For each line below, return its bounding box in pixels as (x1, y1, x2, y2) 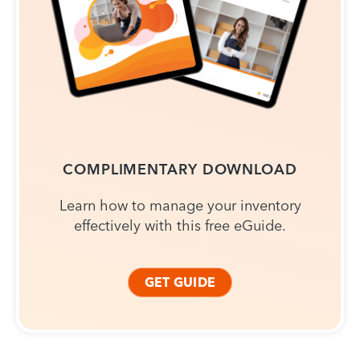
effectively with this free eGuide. (74, 216, 286, 235)
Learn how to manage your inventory (59, 196, 301, 215)
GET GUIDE (144, 274, 216, 291)
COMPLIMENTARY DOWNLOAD (63, 160, 297, 179)
